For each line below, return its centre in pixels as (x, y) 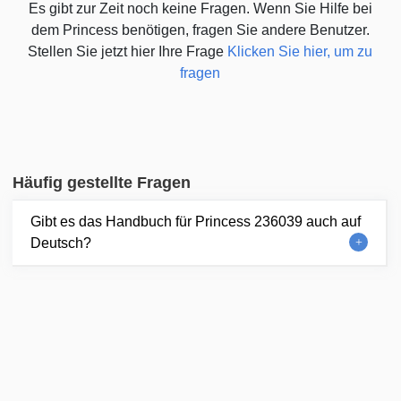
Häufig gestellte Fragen (102, 182)
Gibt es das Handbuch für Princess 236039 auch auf (196, 221)
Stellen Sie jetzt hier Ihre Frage (128, 51)
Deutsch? (61, 243)
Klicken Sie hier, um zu (300, 51)
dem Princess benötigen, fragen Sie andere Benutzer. (200, 30)
